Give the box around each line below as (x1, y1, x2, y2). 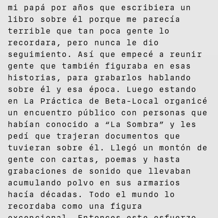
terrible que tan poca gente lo (8, 26, 170, 36)
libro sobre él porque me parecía (8, 14, 181, 24)
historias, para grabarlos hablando (8, 73, 192, 82)
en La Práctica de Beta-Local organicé (8, 96, 208, 106)
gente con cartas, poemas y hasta (8, 154, 181, 164)
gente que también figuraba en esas (8, 61, 192, 71)
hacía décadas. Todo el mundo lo (8, 189, 176, 199)
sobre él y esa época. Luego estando (8, 84, 197, 94)
